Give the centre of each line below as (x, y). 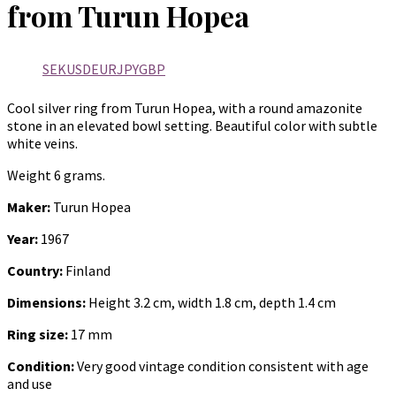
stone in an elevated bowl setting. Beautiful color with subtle (192, 125)
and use (30, 383)
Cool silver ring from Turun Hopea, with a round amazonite (185, 107)
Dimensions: (46, 302)
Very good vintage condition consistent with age (221, 366)
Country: (35, 270)
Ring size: (38, 334)
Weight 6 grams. (56, 175)
